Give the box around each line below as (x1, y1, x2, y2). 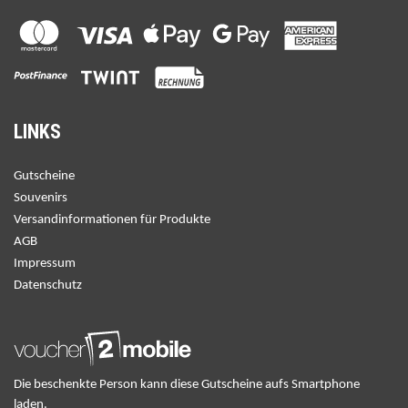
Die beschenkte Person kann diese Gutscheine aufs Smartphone (14, 377, 360, 392)
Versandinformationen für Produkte (14, 213, 210, 228)
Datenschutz (14, 279, 82, 293)
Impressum (14, 257, 76, 271)
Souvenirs (14, 191, 67, 206)
